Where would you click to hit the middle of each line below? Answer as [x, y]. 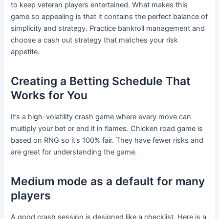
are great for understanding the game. [74, 152]
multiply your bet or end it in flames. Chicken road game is [107, 129]
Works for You [49, 96]
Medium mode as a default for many [108, 182]
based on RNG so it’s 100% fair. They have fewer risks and [107, 141]
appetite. [25, 52]
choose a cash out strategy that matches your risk [95, 40]
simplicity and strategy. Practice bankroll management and [108, 29]
